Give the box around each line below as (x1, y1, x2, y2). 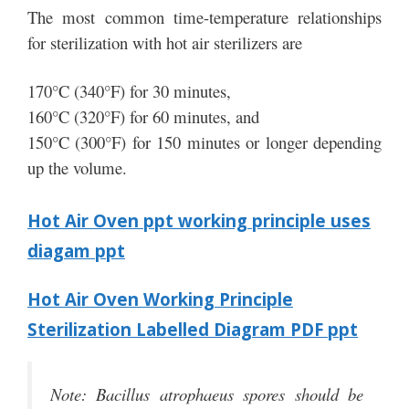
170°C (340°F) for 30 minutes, (27, 79, 231, 103)
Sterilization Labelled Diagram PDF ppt (27, 317, 358, 341)
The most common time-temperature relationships (27, 5, 382, 28)
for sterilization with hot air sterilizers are (27, 30, 302, 54)
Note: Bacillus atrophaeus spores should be (50, 382, 363, 405)
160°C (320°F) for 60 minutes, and (27, 105, 259, 129)
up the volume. (27, 156, 127, 180)
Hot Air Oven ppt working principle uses (27, 208, 371, 232)
